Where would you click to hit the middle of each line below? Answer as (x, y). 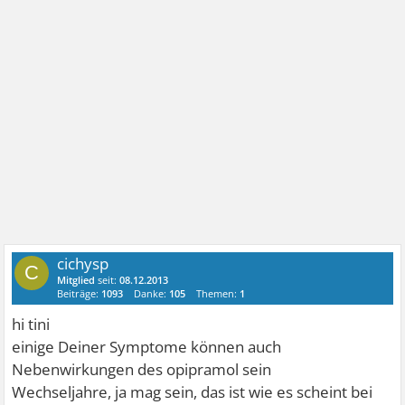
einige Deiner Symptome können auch (147, 346)
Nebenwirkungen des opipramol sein (142, 369)
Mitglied (76, 279)
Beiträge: (80, 293)
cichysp (83, 263)
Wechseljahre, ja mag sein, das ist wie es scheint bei (193, 391)
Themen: (218, 293)
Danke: (152, 293)
